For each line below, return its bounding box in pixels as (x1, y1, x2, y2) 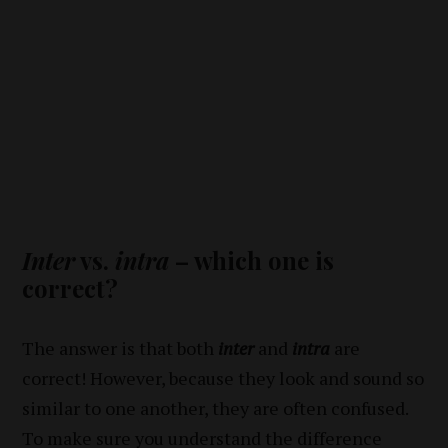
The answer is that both (22, 336, 219, 361)
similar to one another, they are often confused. (22, 396, 409, 421)
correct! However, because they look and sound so (22, 366, 425, 391)
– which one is (169, 244, 335, 277)
